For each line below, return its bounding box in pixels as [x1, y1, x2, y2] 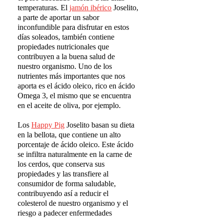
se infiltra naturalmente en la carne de [18, 150, 132, 158]
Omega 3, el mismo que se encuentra [18, 91, 131, 100]
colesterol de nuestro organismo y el [18, 198, 129, 207]
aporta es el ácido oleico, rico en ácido [18, 81, 135, 90]
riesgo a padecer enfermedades [18, 208, 112, 217]
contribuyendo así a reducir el [18, 189, 109, 197]
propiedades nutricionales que [18, 42, 109, 51]
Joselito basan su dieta [65, 120, 135, 129]
